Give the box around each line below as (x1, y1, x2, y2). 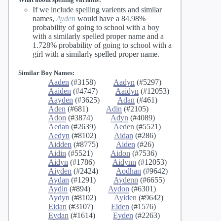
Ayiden (114, 193, 137, 202)
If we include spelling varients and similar (33, 5, 162, 14)
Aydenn (113, 176, 138, 184)
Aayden (48, 96, 73, 105)
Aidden (48, 140, 72, 149)
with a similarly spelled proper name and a (33, 32, 164, 40)
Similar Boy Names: (18, 69, 74, 76)
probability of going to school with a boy (33, 23, 159, 32)
